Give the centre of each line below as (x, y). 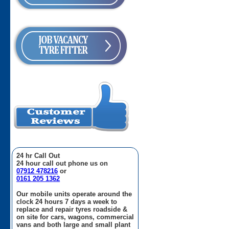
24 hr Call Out (38, 155)
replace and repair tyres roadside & (72, 209)
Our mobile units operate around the (74, 194)
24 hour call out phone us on (62, 163)
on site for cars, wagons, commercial (75, 217)
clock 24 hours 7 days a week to (67, 201)
